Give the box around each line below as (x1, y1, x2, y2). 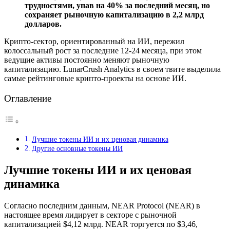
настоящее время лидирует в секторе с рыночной (4, 210, 177, 219)
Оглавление (4, 93, 51, 104)
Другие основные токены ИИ (31, 144, 123, 153)
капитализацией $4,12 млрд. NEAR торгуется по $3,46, (4, 220, 198, 228)
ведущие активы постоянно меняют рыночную (4, 55, 169, 64)
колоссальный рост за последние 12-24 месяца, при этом (4, 46, 202, 55)
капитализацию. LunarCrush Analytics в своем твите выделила (4, 64, 221, 73)
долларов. (25, 19, 62, 28)
